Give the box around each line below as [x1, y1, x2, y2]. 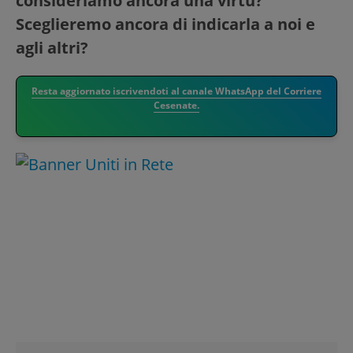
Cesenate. [154, 98, 199, 113]
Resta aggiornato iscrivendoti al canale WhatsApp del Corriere [32, 84, 321, 98]
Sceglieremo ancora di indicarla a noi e [16, 13, 315, 35]
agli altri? [16, 37, 88, 59]
